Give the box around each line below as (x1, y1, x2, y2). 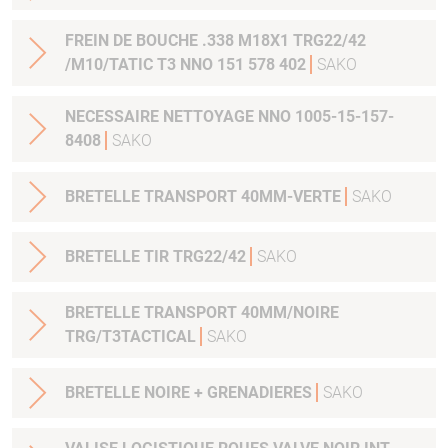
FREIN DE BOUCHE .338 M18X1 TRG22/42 (65, 31, 366, 51)
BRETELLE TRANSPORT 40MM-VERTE (65, 187, 345, 207)
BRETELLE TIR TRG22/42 (65, 247, 250, 267)
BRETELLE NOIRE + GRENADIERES (65, 383, 316, 403)
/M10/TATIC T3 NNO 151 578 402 (65, 55, 310, 75)
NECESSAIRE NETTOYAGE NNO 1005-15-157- (65, 107, 394, 127)
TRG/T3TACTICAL (65, 327, 200, 347)
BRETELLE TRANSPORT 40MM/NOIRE (65, 303, 339, 323)
